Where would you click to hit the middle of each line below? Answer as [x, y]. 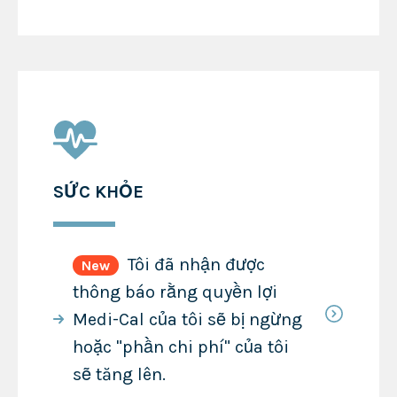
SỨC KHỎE [98, 192]
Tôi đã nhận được [194, 265]
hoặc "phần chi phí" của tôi [180, 347]
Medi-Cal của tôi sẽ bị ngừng [187, 320]
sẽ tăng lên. [119, 375]
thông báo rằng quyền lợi [175, 292]
